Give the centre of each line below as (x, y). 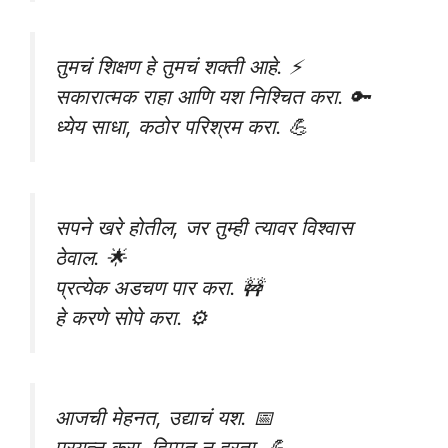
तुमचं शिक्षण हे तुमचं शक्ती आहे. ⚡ (178, 67)
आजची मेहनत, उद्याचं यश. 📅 (164, 418)
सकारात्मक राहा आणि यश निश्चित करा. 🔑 (212, 97)
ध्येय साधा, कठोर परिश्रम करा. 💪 (181, 127)
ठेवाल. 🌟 (90, 257)
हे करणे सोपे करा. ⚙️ (131, 317)
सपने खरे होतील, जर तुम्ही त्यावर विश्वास (204, 227)
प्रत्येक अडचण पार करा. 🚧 (158, 287)
